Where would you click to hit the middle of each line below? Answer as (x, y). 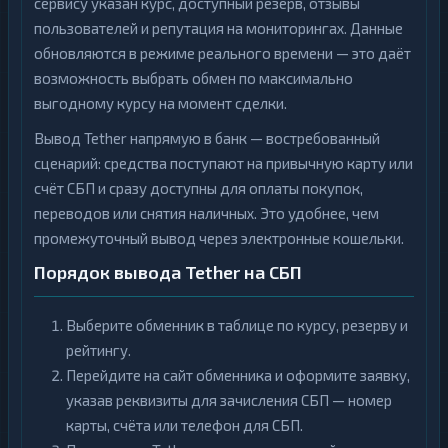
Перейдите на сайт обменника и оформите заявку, (238, 375)
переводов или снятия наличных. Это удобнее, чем (206, 213)
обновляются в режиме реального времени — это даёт (222, 53)
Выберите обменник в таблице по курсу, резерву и (237, 325)
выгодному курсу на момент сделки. (160, 103)
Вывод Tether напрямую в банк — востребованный (207, 138)
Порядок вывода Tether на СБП (168, 272)
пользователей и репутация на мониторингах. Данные (218, 28)
